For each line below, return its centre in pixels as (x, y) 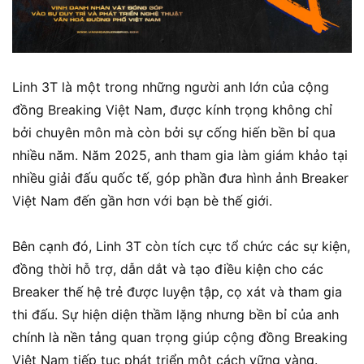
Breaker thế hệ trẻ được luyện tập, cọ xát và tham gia (177, 292)
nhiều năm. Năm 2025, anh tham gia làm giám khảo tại (180, 156)
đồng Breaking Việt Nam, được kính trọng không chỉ (172, 110)
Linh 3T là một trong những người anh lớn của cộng (171, 87)
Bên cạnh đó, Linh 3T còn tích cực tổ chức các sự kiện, (181, 247)
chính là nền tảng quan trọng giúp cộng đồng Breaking (180, 338)
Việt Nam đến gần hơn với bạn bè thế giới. (142, 201)
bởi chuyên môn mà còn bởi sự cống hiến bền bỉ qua (174, 133)
